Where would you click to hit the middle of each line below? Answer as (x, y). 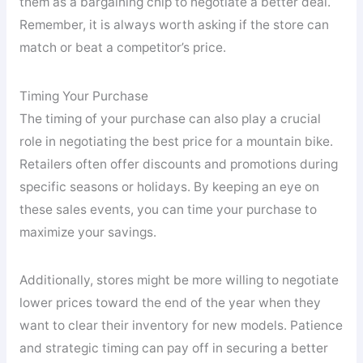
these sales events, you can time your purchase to (168, 209)
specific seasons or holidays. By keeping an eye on (169, 186)
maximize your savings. (88, 232)
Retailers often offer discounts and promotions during (178, 164)
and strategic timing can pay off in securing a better (173, 348)
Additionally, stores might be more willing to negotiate (179, 280)
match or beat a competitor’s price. (122, 47)
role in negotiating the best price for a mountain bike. (176, 141)
